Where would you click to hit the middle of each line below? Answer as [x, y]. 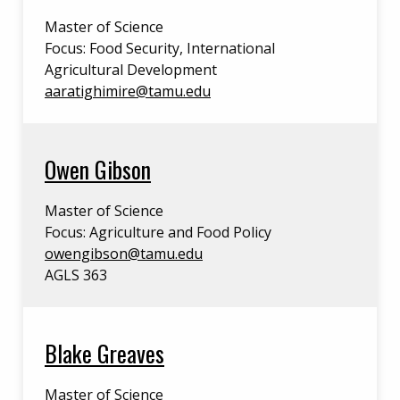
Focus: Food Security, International [160, 48]
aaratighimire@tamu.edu [128, 91]
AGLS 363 [76, 275]
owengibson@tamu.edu [124, 254]
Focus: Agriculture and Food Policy [158, 232]
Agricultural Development [131, 70]
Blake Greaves [104, 353]
